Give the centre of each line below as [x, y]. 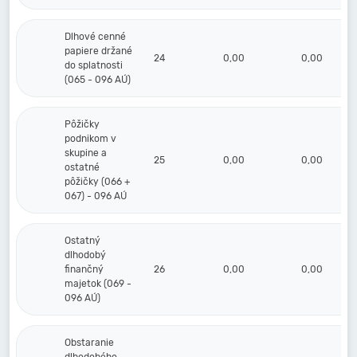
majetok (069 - [98, 284]
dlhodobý [85, 255]
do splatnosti [94, 65]
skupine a [86, 153]
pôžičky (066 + [97, 182]
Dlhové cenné [95, 37]
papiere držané [98, 51]
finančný [84, 269]
